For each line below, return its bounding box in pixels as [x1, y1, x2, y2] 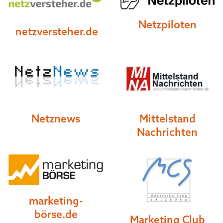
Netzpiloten [138, 18, 197, 31]
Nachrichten [137, 125, 198, 139]
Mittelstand [139, 112, 196, 125]
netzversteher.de [15, 24, 98, 38]
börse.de [34, 207, 78, 221]
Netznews [31, 112, 80, 125]
